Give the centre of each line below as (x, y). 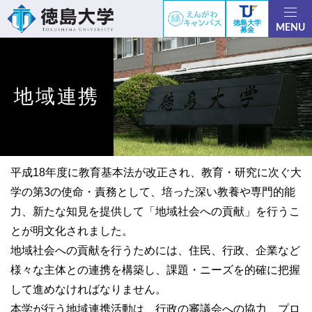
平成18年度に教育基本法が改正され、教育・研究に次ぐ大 (156, 172)
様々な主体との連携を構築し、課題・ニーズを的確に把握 (155, 270)
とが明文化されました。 (72, 231)
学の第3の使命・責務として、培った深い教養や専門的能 (153, 192)
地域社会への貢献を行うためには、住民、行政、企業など (155, 250)
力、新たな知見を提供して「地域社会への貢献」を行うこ (155, 211)
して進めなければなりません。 (88, 289)
